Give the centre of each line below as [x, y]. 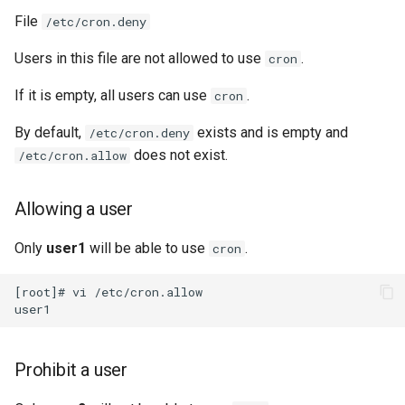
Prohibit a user [71, 370]
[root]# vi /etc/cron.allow [108, 292]
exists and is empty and [271, 132]
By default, [50, 132]
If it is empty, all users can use [113, 95]
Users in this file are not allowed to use [140, 58]
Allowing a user [74, 209]
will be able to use [147, 248]
